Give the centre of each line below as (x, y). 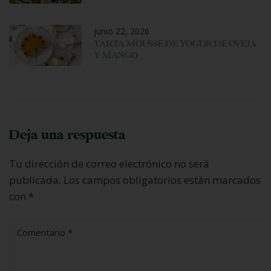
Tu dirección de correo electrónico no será (109, 163)
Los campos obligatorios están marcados (162, 180)
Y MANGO (116, 55)
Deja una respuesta (67, 135)
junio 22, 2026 (122, 31)
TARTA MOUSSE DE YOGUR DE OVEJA (175, 44)
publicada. (35, 180)
